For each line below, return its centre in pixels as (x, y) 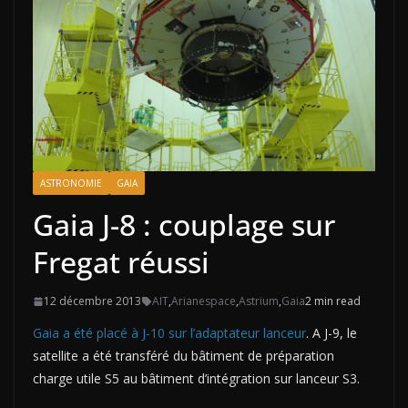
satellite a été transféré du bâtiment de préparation (184, 356)
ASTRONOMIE (71, 184)
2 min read (333, 301)
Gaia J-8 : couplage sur (184, 225)
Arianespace (204, 301)
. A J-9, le (331, 333)
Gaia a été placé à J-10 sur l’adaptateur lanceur (169, 333)
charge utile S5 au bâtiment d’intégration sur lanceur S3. (196, 379)
